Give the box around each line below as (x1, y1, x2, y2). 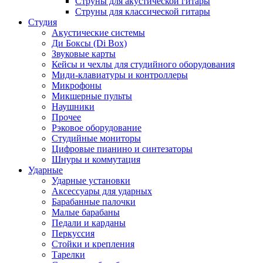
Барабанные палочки (52, 197, 136, 207)
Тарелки (52, 249, 85, 259)
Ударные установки (52, 176, 130, 186)
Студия (28, 17, 57, 27)
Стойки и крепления (52, 239, 134, 249)
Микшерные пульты (52, 91, 132, 101)
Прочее (52, 112, 81, 122)
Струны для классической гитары (75, 6, 210, 16)
